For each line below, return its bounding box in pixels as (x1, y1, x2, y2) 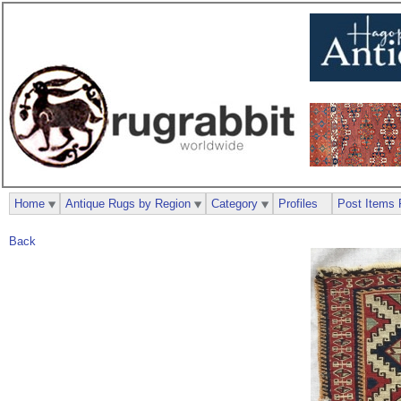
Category (211, 196, 258, 210)
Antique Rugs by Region (65, 196, 191, 210)
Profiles (278, 196, 318, 210)
